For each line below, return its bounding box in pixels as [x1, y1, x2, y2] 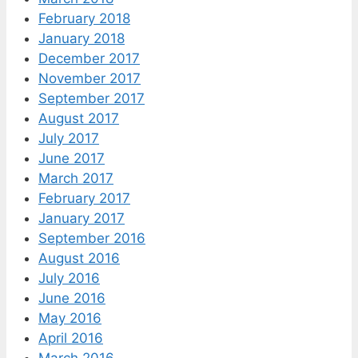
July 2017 [38, 130, 99, 147]
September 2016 [38, 230, 145, 247]
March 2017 [38, 170, 113, 187]
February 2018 [38, 10, 130, 27]
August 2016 [38, 250, 120, 267]
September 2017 [38, 90, 145, 107]
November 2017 [38, 70, 141, 87]
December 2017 [38, 50, 140, 67]
